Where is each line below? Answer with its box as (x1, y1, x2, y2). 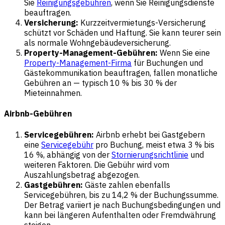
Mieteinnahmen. (24, 88, 82, 98)
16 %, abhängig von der (24, 149, 111, 160)
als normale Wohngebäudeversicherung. (24, 38, 171, 48)
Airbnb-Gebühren (4, 108, 72, 119)
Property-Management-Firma (24, 58, 132, 68)
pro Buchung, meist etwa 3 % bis (93, 139, 214, 150)
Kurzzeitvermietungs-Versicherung (78, 18, 206, 28)
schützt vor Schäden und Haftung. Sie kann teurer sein (24, 28, 221, 38)
